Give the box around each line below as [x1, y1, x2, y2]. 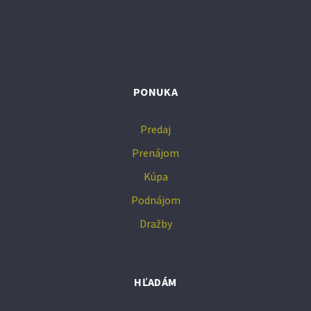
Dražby [139, 216, 172, 230]
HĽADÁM [134, 274, 177, 289]
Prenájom [132, 145, 179, 160]
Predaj [140, 121, 171, 136]
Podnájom [131, 192, 180, 207]
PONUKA [133, 84, 178, 99]
